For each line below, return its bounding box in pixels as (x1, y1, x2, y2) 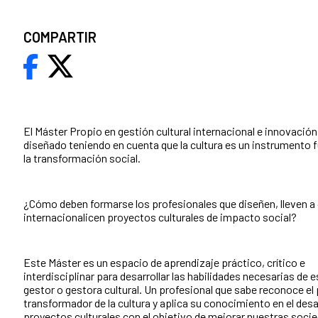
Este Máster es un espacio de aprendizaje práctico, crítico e (23, 255, 305, 269)
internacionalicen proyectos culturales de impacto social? (23, 209, 297, 224)
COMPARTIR (23, 28, 97, 45)
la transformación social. (23, 150, 141, 165)
